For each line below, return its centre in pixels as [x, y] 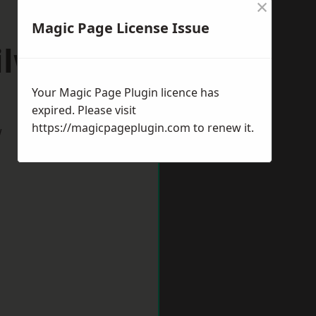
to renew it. [222, 128]
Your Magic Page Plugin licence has [126, 92]
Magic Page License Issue [121, 28]
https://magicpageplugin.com [111, 128]
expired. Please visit [84, 110]
